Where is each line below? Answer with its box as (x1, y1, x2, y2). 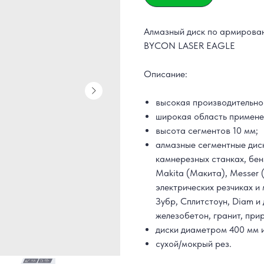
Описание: (144, 68, 187, 80)
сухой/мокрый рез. (156, 237, 232, 249)
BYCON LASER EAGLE (144, 39, 235, 51)
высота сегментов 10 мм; (156, 124, 258, 136)
